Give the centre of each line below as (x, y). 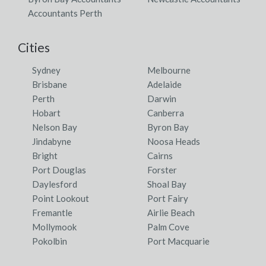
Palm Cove (168, 227)
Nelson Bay (55, 127)
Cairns (160, 155)
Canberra (166, 113)
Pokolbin (50, 241)
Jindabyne (52, 141)
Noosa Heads (174, 141)
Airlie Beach (171, 212)
